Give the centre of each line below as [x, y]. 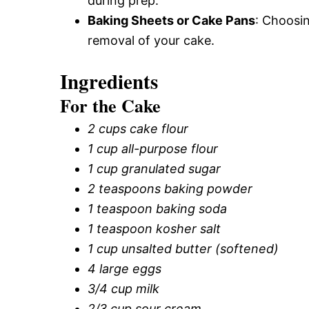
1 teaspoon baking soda [157, 209]
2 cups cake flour [138, 129]
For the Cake [110, 106]
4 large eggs [124, 269]
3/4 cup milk [123, 289]
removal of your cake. [151, 40]
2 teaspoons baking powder [170, 189]
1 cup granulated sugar [154, 169]
